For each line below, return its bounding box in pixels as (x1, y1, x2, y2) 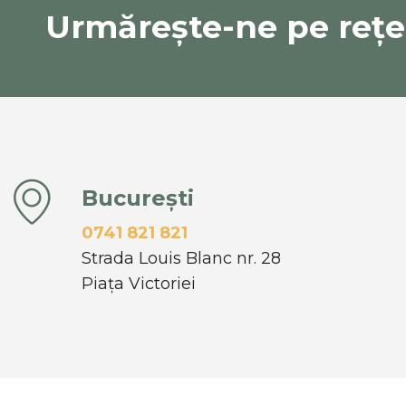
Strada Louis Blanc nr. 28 (82, 247, 281, 268)
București (82, 184, 194, 211)
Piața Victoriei (82, 273, 196, 294)
